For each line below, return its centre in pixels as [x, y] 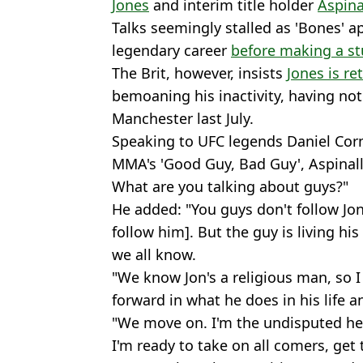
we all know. [154, 255]
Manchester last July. [183, 119]
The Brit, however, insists [199, 73]
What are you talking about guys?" [230, 187]
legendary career [171, 51]
